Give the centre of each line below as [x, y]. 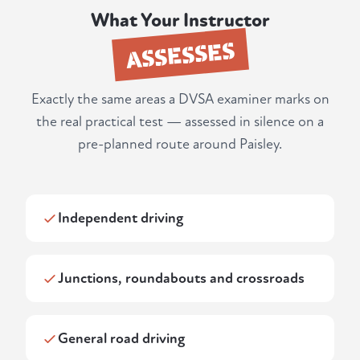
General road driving [121, 339]
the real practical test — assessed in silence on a [180, 122]
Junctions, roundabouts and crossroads [181, 279]
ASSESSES [180, 55]
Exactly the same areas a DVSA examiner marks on [180, 100]
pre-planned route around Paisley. [180, 145]
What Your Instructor [180, 21]
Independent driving [121, 219]
